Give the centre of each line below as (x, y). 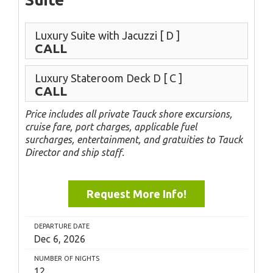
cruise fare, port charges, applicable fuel (111, 127)
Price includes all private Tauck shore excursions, (129, 114)
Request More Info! (136, 194)
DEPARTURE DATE (62, 226)
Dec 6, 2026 (60, 239)
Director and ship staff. (75, 152)
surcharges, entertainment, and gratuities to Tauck (134, 140)
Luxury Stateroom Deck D (99, 78)
